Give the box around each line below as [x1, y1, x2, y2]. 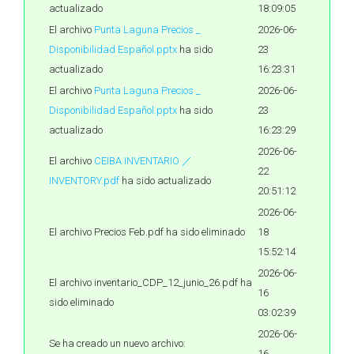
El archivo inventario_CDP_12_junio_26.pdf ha [49, 277, 252, 288]
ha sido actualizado [119, 175, 211, 186]
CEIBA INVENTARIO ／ [94, 155, 192, 167]
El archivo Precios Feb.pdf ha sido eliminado [49, 226, 245, 238]
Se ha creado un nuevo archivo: [49, 337, 186, 349]
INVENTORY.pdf [49, 175, 119, 186]
